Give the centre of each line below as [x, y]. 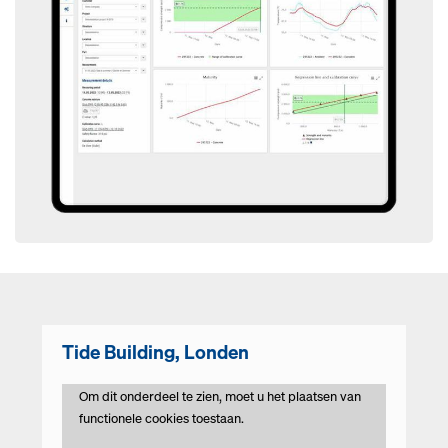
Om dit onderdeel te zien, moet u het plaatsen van [220, 397]
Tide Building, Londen [155, 352]
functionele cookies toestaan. [161, 419]
